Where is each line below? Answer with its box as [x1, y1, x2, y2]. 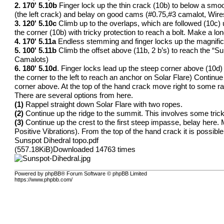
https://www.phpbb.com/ [14, 176, 73, 183]
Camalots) [14, 55, 49, 63]
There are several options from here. [14, 91, 133, 99]
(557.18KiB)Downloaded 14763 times [14, 145, 136, 153]
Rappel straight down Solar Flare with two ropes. [23, 100, 183, 108]
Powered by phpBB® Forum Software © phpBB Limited [14, 170, 147, 177]
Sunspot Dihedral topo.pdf [14, 136, 99, 144]
